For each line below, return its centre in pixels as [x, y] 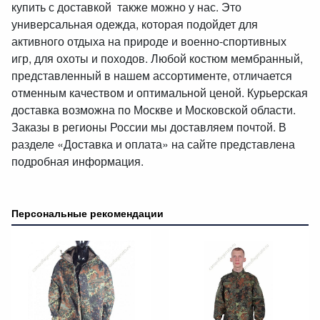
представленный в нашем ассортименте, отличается [152, 76]
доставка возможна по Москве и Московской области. [154, 110]
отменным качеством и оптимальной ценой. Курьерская [160, 93]
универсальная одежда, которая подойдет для [135, 24]
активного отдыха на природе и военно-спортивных [149, 41]
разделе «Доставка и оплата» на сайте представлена [153, 144]
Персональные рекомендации [87, 213]
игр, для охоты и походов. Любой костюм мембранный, [157, 59]
